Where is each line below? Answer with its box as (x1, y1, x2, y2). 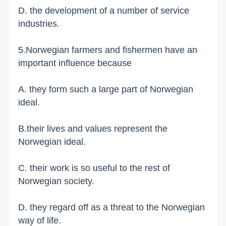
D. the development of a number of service (18, 5, 190, 16)
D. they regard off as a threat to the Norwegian (18, 202, 205, 212)
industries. (18, 18, 60, 29)
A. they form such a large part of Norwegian (18, 84, 194, 94)
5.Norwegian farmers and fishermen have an (18, 44, 198, 55)
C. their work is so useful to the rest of (18, 162, 171, 173)
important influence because (18, 58, 132, 68)
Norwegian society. (18, 176, 95, 186)
